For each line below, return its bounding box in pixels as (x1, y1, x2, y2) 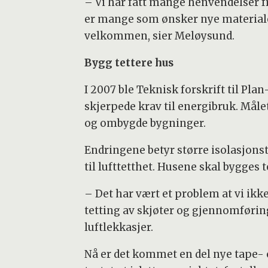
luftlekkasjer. (84, 220, 153, 234)
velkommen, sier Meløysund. (84, 29, 234, 43)
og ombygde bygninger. (84, 117, 206, 130)
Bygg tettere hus (84, 56, 173, 70)
